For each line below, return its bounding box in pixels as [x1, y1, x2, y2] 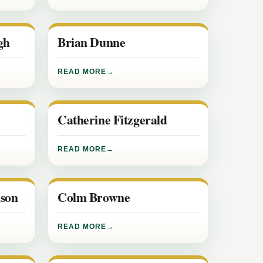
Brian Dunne [58, 33, 126, 51]
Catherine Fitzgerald [58, 110, 167, 129]
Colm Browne [58, 188, 130, 206]
